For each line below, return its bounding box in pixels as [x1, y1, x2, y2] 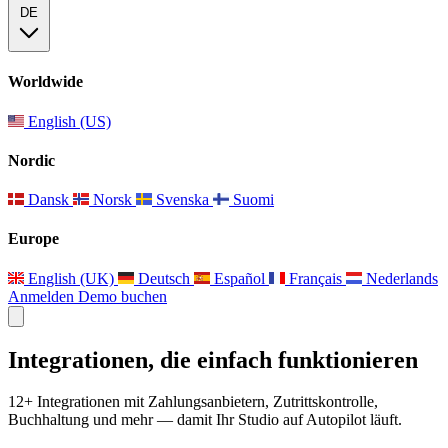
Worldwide [8, 73, 83, 91]
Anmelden [8, 287, 78, 305]
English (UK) [24, 269, 118, 287]
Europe [8, 230, 59, 248]
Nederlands [362, 269, 438, 287]
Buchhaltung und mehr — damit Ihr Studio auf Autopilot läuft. [8, 411, 402, 429]
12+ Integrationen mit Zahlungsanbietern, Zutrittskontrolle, [8, 393, 378, 411]
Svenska [152, 191, 213, 209]
